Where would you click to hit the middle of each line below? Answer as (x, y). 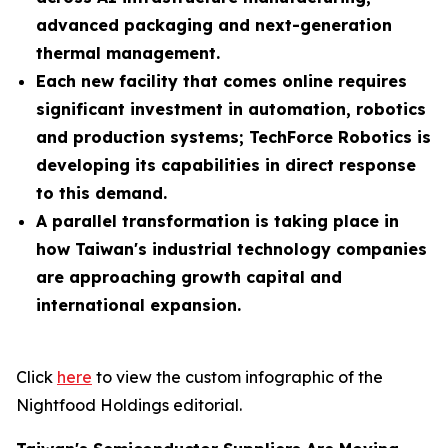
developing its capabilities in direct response (226, 165)
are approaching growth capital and (189, 277)
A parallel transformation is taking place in (217, 221)
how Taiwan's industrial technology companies (231, 249)
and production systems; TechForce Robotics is (233, 137)
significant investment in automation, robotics (231, 109)
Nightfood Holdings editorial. (129, 405)
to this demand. (101, 193)
